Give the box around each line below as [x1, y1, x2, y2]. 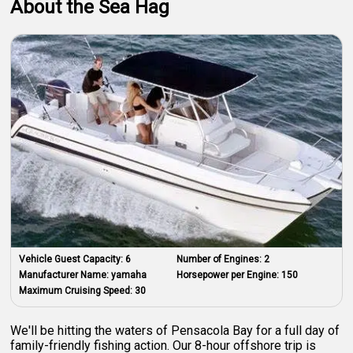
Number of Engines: [176, 253, 264, 265]
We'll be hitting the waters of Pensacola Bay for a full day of [10, 322, 340, 338]
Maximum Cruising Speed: [19, 284, 136, 296]
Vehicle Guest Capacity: [19, 253, 126, 265]
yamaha [111, 269, 147, 281]
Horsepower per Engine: [176, 269, 281, 281]
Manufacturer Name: [19, 269, 112, 281]
